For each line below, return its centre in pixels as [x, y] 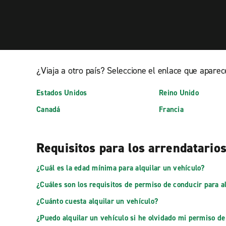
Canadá [48, 109]
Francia [171, 109]
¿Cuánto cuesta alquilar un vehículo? [97, 201]
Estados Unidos [62, 93]
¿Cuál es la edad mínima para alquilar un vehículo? [121, 168]
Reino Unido [179, 93]
